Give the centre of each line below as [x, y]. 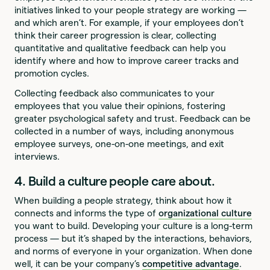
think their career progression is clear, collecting [116, 36]
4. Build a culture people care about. [115, 181]
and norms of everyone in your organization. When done [134, 251]
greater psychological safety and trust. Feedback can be [133, 119]
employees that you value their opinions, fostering [120, 106]
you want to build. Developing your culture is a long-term [134, 226]
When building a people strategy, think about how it [124, 201]
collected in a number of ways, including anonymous [124, 131]
